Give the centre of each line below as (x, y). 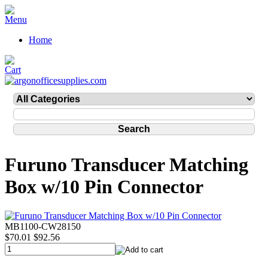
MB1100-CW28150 (43, 227)
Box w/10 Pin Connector (104, 187)
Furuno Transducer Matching (127, 165)
